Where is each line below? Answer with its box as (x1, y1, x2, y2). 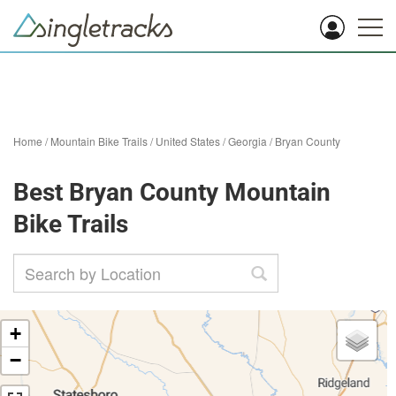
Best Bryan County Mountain (13, 178, 331, 207)
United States (156, 133, 220, 148)
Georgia (228, 133, 267, 148)
